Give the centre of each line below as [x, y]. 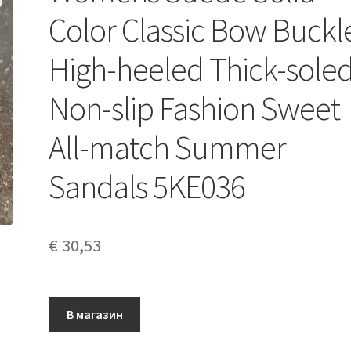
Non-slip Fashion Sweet [195, 108]
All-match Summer [168, 147]
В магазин [94, 314]
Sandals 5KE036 [147, 186]
